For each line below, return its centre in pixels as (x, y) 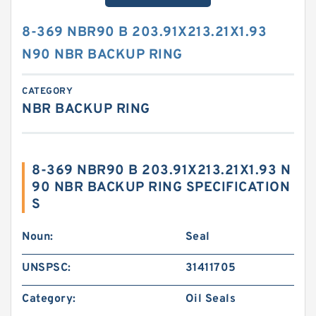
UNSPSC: (47, 268)
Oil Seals (211, 299)
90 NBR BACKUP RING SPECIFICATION (161, 188)
